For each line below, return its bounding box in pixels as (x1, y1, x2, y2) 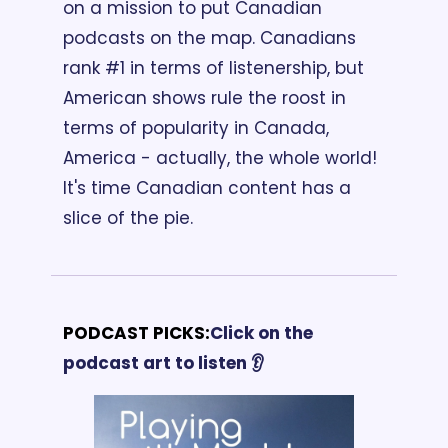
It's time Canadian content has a (63, 175, 351, 200)
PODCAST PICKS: (63, 320, 210, 345)
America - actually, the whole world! (63, 145, 377, 170)
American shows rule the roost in (63, 85, 346, 110)
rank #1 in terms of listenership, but (63, 55, 364, 80)
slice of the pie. (63, 205, 193, 230)
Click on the (210, 320, 313, 345)
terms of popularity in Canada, (63, 115, 329, 140)
